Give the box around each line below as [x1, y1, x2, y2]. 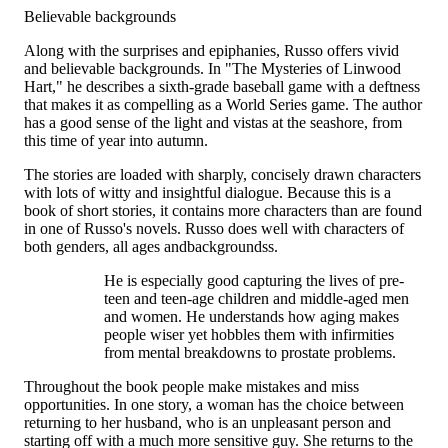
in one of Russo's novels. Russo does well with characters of [24, 220, 404, 237]
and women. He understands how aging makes [104, 308, 399, 325]
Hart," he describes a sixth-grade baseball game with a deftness [24, 78, 420, 95]
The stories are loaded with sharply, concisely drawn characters [24, 166, 421, 183]
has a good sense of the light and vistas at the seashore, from [24, 114, 402, 131]
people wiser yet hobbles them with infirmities [104, 326, 394, 343]
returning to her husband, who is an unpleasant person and [24, 414, 391, 431]
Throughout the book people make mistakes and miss [24, 378, 359, 395]
